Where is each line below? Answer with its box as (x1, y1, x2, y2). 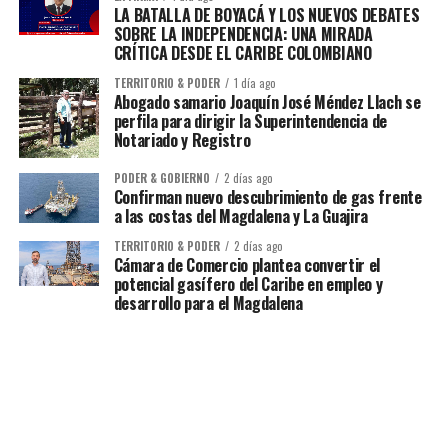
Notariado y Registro (113, 127, 251, 152)
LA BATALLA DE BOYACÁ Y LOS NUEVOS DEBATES (113, 2, 420, 27)
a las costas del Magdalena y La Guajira (113, 204, 369, 229)
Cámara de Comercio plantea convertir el (113, 253, 381, 278)
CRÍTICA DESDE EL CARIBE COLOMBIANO (113, 40, 372, 65)
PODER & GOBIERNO (113, 170, 210, 187)
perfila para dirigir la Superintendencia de (113, 108, 387, 133)
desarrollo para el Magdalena (113, 291, 303, 316)
